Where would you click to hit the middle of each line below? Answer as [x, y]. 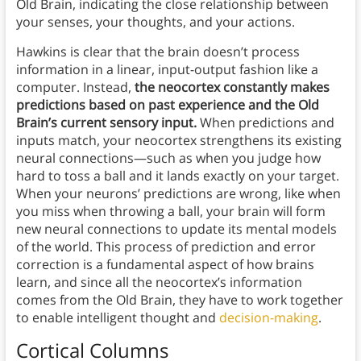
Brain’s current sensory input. [106, 123]
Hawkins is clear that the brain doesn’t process [158, 52]
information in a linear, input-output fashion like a [167, 70]
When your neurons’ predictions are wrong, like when [178, 194]
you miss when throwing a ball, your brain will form [170, 212]
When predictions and [265, 123]
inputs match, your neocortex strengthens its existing [178, 141]
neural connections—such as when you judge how [168, 158]
